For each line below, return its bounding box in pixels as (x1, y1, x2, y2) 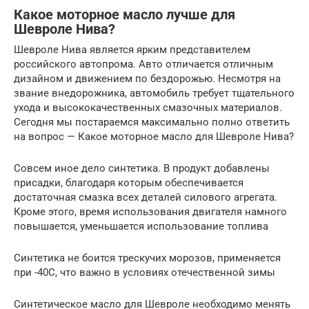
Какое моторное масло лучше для (14, 6, 235, 23)
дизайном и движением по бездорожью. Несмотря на (14, 72, 281, 86)
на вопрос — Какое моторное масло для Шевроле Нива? (14, 130, 294, 143)
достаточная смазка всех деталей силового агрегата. (14, 191, 277, 204)
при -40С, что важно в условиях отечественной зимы (14, 266, 275, 279)
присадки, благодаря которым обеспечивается (14, 177, 243, 190)
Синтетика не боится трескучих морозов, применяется (14, 252, 281, 265)
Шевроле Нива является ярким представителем (14, 43, 250, 57)
